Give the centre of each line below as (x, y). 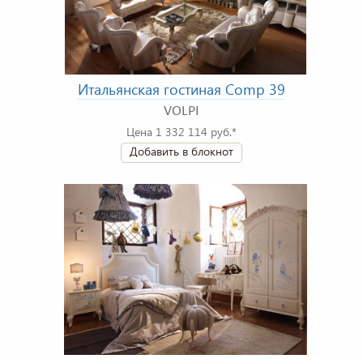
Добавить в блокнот (181, 152)
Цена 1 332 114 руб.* (181, 132)
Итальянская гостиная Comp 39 (181, 90)
